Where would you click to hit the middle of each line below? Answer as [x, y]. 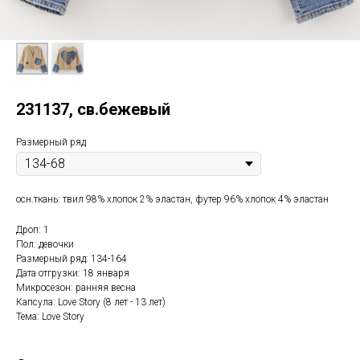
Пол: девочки [45, 244]
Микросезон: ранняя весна [76, 288]
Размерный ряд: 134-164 [72, 259]
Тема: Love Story [50, 317]
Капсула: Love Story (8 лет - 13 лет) [91, 302]
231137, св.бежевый [93, 109]
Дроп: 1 [33, 230]
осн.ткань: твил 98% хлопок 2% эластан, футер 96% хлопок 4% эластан [172, 199]
